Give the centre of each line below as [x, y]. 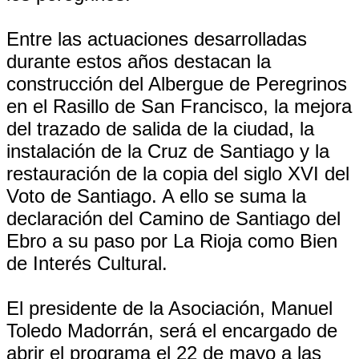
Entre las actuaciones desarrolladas [157, 39]
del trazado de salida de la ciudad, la [160, 129]
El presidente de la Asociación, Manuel [169, 308]
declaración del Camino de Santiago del [173, 218]
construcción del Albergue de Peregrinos [177, 84]
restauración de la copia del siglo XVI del [178, 173]
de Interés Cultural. [87, 263]
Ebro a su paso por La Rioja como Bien [172, 241]
